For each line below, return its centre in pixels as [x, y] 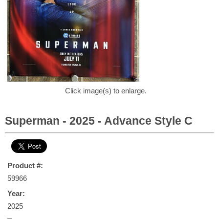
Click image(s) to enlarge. [106, 91]
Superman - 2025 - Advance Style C [99, 121]
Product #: [25, 165]
